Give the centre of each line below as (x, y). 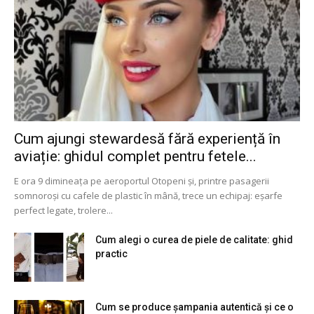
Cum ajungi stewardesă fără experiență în (147, 138)
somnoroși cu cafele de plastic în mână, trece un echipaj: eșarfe (148, 195)
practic (111, 253)
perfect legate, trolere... (63, 210)
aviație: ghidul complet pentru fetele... (135, 156)
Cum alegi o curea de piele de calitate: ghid (194, 239)
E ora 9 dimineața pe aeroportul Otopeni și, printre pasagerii (142, 180)
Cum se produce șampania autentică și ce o (194, 307)
